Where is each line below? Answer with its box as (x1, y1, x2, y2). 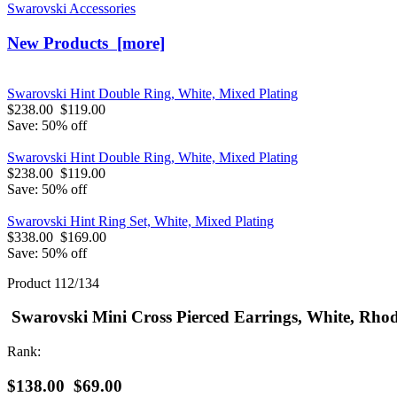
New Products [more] (7, 34, 165, 53)
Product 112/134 (7, 275, 99, 291)
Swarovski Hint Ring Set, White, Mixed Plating (7, 213, 274, 229)
